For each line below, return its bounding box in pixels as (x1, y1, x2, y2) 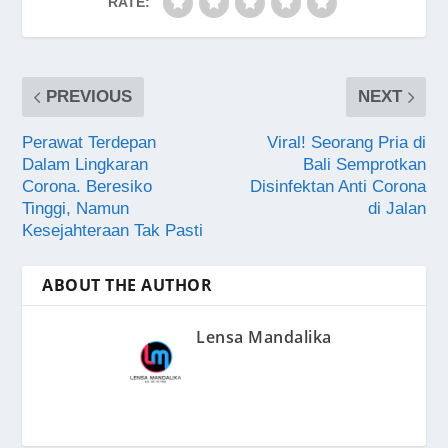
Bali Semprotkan (302, 155, 426, 175)
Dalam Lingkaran (22, 155, 149, 175)
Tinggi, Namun (22, 199, 130, 219)
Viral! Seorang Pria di (266, 133, 426, 153)
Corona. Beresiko (22, 177, 153, 197)
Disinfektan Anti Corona (249, 177, 426, 197)
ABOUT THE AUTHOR (42, 274, 213, 297)
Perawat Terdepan (22, 133, 157, 153)
